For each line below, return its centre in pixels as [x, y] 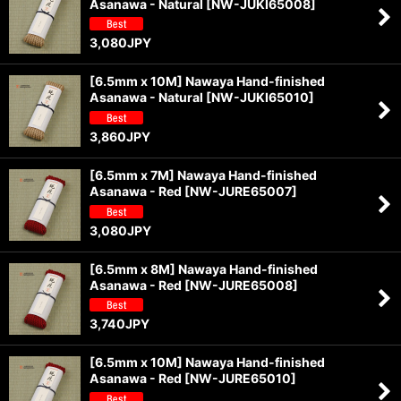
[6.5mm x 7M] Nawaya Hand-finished [203, 175]
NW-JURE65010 [240, 379]
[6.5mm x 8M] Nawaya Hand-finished [204, 269]
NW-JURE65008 [241, 285]
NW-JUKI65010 [260, 98]
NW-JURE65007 [241, 192]
